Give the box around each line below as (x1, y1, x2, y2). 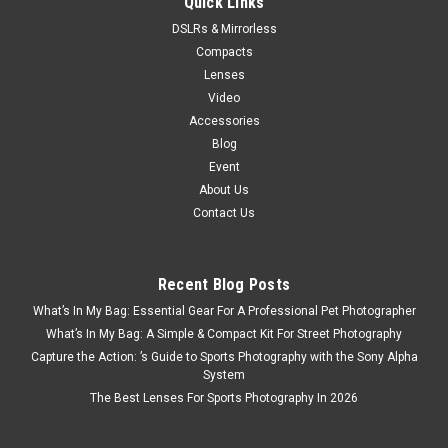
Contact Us (193, 205, 255, 220)
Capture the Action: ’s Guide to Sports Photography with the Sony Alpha (30, 349, 418, 364)
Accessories (188, 113, 260, 128)
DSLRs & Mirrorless (171, 21, 277, 36)
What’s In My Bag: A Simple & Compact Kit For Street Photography (46, 326, 402, 341)
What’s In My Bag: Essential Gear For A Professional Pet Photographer (32, 303, 416, 318)
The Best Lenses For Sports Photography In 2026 (90, 390, 358, 405)
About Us (199, 182, 249, 197)
